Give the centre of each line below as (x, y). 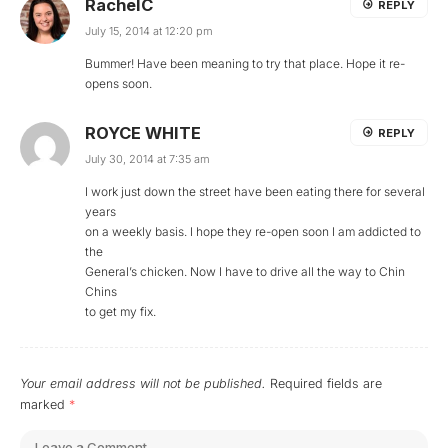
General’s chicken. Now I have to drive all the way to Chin (245, 272)
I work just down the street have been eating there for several (255, 192)
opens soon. (118, 84)
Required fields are (326, 384)
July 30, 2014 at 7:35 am (147, 159)
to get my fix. (120, 312)
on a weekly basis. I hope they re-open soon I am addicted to (253, 232)
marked (44, 405)
